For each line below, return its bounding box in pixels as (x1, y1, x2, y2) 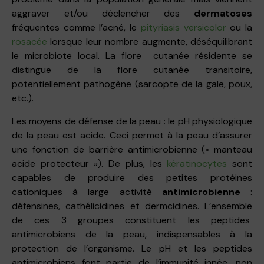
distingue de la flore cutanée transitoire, (12, 63, 252, 76)
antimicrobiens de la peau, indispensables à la (12, 227, 252, 240)
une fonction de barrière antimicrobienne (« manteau (12, 143, 252, 156)
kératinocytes (167, 157, 227, 170)
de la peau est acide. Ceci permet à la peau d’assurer (12, 128, 252, 141)
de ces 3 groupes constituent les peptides (12, 213, 252, 226)
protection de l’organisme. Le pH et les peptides (12, 242, 252, 255)
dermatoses (194, 6, 252, 19)
